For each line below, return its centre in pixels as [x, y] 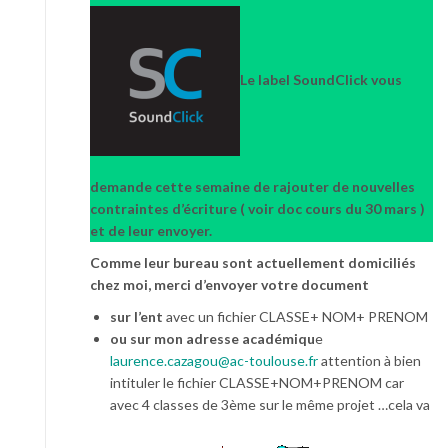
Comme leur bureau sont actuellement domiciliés [253, 263]
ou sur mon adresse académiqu [212, 339]
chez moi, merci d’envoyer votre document [229, 285]
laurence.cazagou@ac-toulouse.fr [214, 361]
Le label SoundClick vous [321, 79]
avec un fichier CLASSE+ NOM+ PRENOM [297, 317]
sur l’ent [138, 317]
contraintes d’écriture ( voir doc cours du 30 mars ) [257, 209]
